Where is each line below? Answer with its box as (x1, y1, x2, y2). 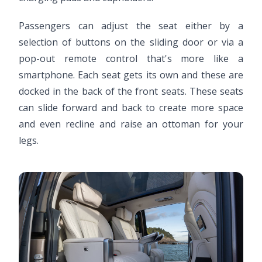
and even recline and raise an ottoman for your (19, 118, 243, 131)
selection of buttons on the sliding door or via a (19, 36, 243, 49)
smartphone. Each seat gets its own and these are (19, 68, 243, 82)
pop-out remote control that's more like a (19, 52, 243, 65)
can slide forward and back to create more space (19, 101, 243, 115)
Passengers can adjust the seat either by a (19, 19, 243, 33)
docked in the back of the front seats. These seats (19, 85, 243, 98)
